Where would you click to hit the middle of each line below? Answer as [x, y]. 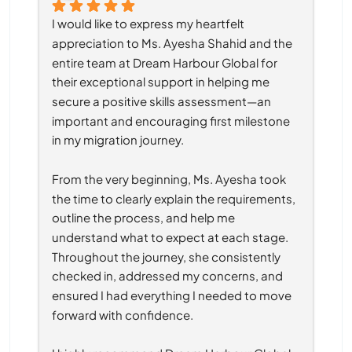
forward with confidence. [123, 314]
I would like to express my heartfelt [148, 23]
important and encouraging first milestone [171, 120]
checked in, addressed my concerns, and [167, 276]
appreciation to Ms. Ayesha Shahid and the [172, 42]
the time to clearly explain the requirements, [174, 198]
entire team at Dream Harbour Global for [165, 62]
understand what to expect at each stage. [170, 236]
